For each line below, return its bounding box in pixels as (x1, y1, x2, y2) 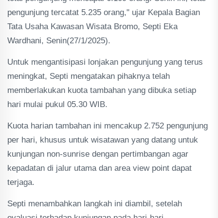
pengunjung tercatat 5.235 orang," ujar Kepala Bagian (7, 8, 200, 17)
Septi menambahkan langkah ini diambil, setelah (7, 199, 182, 208)
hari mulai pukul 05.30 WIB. (7, 100, 108, 109)
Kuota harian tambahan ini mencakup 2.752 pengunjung (7, 121, 208, 130)
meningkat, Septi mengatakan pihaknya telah (7, 72, 170, 81)
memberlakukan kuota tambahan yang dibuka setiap (7, 86, 196, 95)
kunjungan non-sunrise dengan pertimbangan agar (7, 149, 188, 159)
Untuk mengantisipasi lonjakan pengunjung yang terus (7, 57, 203, 67)
